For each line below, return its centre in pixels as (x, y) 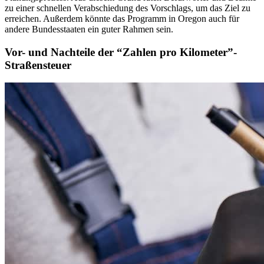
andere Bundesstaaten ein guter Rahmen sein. (89, 29)
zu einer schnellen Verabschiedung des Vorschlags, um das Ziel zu (128, 8)
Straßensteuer (38, 65)
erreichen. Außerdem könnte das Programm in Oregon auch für (122, 19)
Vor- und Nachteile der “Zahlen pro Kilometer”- (121, 52)
